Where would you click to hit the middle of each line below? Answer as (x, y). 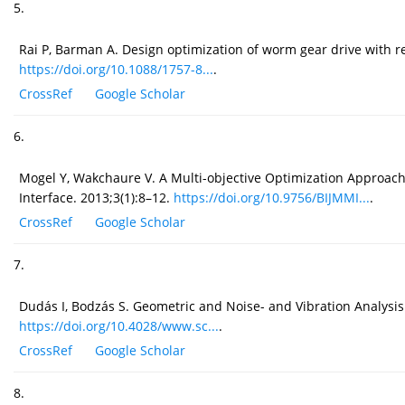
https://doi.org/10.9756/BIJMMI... (272, 198)
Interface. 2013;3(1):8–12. (96, 198)
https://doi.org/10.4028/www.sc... (119, 326)
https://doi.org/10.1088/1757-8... (116, 70)
